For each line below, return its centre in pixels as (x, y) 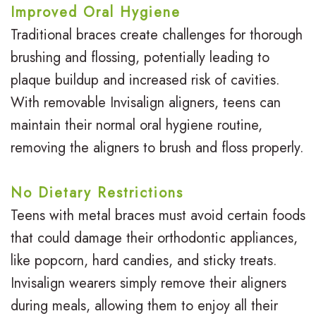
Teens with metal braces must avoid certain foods (158, 216)
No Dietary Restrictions (97, 193)
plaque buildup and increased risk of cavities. (145, 80)
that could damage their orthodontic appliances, (154, 238)
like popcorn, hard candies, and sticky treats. (144, 261)
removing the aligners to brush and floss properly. (157, 148)
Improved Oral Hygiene (96, 13)
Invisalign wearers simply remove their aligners (148, 284)
